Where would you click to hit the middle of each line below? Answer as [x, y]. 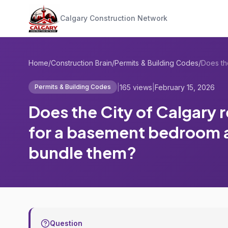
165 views [136, 87]
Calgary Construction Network [114, 18]
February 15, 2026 [185, 87]
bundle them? [82, 152]
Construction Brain [81, 63]
